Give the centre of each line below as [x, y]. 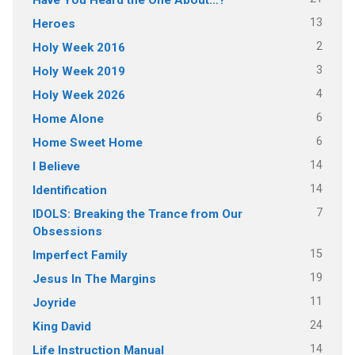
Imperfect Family [80, 255]
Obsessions [67, 231]
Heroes [53, 23]
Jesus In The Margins [94, 279]
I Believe [56, 166]
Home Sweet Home [87, 142]
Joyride [54, 302]
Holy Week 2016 [78, 47]
